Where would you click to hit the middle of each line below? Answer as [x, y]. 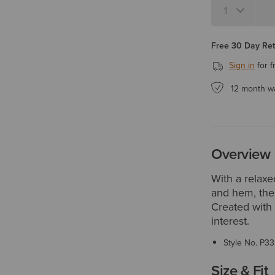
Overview [241, 154]
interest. [230, 221]
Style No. [242, 243]
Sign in [242, 65]
